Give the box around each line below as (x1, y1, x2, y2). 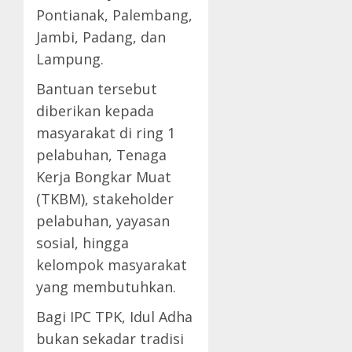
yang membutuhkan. (36, 277, 176, 297)
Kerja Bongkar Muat (36, 167, 171, 187)
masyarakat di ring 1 (36, 123, 175, 143)
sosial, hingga (36, 233, 129, 253)
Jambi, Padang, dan (36, 27, 166, 47)
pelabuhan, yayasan (36, 211, 170, 231)
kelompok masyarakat (36, 255, 187, 275)
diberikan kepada (36, 101, 154, 121)
